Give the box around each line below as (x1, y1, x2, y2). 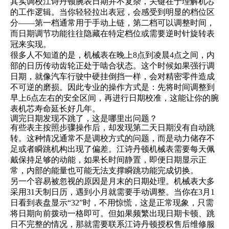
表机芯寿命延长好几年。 (10, 104, 100, 113)
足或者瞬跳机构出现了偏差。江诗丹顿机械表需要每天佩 (10, 145, 215, 153)
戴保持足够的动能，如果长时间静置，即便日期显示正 (10, 155, 207, 164)
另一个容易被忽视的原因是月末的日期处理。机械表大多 (10, 177, 215, 186)
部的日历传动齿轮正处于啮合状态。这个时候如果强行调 (10, 61, 215, 70)
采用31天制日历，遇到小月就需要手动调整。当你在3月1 (10, 188, 215, 196)
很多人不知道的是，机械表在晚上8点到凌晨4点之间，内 (10, 51, 215, 59)
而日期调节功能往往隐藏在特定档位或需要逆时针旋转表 (10, 29, 215, 38)
